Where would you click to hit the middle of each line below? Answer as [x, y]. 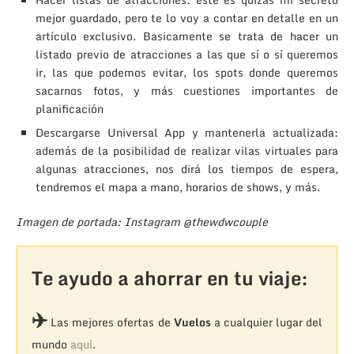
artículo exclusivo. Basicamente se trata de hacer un [187, 36]
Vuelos [192, 322]
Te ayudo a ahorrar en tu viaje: [169, 277]
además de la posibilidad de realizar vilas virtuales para [187, 150]
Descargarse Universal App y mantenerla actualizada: [187, 132]
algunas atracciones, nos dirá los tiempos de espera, [187, 168]
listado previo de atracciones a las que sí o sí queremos [187, 54]
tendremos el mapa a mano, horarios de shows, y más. [178, 186]
